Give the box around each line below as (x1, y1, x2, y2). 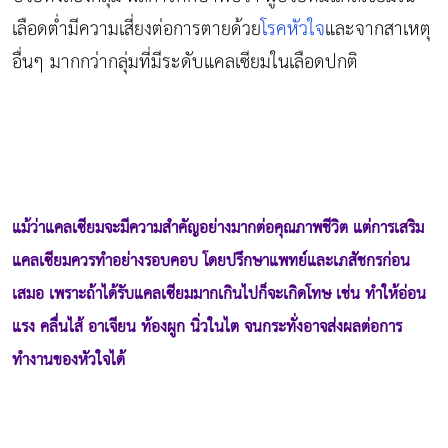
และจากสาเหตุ (325, 12, 431, 48)
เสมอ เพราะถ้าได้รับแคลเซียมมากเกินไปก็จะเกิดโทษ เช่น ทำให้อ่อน (12, 280, 426, 311)
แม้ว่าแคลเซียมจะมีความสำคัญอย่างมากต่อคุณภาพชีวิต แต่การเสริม (12, 214, 424, 245)
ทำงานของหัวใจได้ (12, 346, 125, 377)
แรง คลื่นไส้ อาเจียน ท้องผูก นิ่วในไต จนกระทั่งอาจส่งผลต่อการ (12, 313, 402, 344)
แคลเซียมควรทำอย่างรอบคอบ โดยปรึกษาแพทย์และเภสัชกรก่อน (12, 247, 410, 278)
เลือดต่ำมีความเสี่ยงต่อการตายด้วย (12, 12, 261, 48)
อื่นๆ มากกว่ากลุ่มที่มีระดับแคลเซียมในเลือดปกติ (12, 45, 358, 81)
